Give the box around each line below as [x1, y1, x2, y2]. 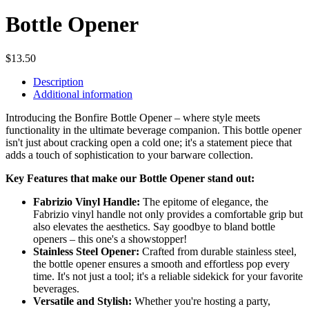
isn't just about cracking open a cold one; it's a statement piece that [6, 136, 292, 148]
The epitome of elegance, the [140, 195, 268, 208]
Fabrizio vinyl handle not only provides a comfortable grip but [33, 208, 303, 220]
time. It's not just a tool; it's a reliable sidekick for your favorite [33, 270, 303, 282]
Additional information [33, 88, 132, 100]
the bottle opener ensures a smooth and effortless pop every [33, 257, 290, 270]
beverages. [33, 282, 79, 295]
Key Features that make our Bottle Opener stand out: [6, 172, 255, 184]
